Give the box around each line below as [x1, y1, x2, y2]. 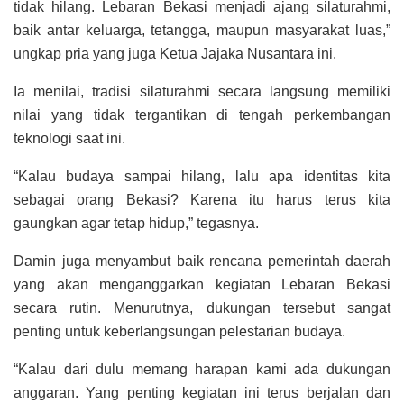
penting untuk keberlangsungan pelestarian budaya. [14, 324, 345, 340]
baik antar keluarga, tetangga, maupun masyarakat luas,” [14, 23, 390, 39]
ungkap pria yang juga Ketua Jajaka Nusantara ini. [14, 46, 336, 62]
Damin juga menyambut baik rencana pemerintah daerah [14, 253, 390, 270]
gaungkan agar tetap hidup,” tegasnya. [14, 216, 259, 232]
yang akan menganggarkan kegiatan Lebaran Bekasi [14, 277, 390, 293]
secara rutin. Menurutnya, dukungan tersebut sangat [14, 300, 390, 317]
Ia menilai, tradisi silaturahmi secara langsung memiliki [14, 84, 390, 100]
